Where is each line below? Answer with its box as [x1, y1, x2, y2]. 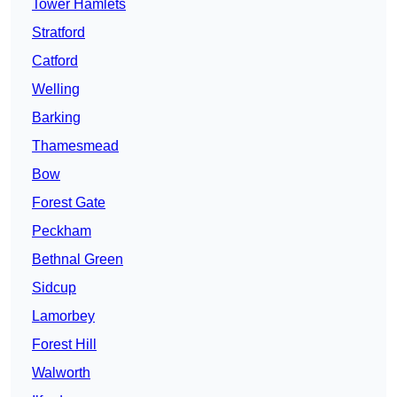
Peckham [32, 223, 91, 239]
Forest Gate [32, 195, 105, 211]
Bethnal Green [32, 252, 123, 268]
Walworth [32, 365, 90, 381]
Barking [32, 110, 81, 126]
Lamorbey [32, 308, 95, 324]
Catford [32, 53, 78, 69]
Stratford [32, 25, 85, 41]
